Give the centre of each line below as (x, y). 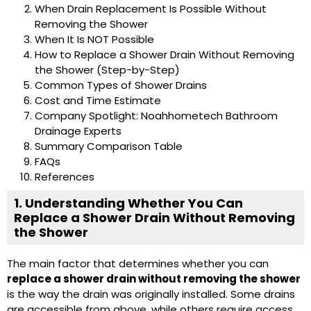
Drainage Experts (78, 131)
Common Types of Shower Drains (121, 85)
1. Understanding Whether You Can (128, 203)
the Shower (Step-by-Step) (107, 70)
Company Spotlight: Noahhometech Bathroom (156, 116)
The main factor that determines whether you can (138, 264)
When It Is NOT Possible (94, 40)
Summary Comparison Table (109, 146)
